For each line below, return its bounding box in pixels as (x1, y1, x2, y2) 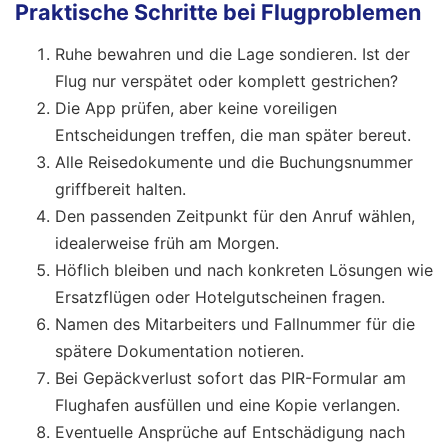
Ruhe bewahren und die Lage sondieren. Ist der (55, 43, 410, 64)
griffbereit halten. (55, 178, 186, 199)
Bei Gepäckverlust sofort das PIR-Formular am (55, 367, 406, 388)
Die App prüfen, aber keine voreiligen (55, 97, 337, 118)
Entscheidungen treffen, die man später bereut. (55, 124, 411, 145)
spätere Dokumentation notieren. (55, 340, 304, 361)
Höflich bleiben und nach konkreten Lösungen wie (55, 259, 433, 280)
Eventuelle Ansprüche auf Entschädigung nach (55, 421, 405, 442)
